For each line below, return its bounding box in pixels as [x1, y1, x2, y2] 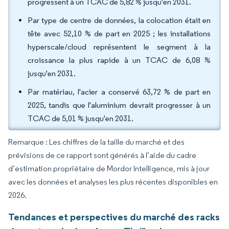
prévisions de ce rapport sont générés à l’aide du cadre [8, 150, 196, 160]
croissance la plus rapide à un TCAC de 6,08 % [28, 55, 211, 65]
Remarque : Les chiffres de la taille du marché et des [8, 137, 185, 147]
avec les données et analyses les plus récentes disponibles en [8, 177, 218, 187]
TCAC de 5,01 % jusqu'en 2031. [28, 113, 133, 123]
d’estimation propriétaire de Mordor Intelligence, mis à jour [8, 164, 210, 173]
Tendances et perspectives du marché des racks [8, 211, 220, 223]
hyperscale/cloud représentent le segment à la [28, 42, 211, 52]
